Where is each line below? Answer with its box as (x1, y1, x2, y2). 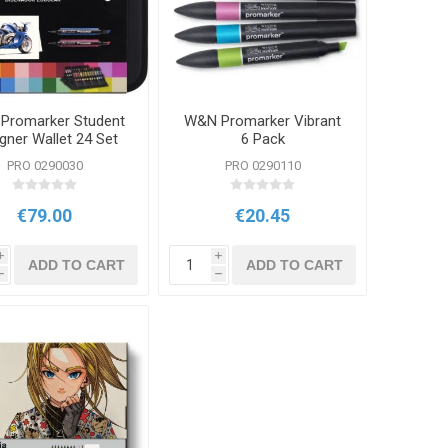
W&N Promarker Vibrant (184, 112, 342, 131)
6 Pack (240, 130, 285, 149)
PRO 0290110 (224, 158, 301, 174)
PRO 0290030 (6, 158, 83, 174)
